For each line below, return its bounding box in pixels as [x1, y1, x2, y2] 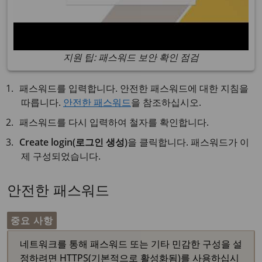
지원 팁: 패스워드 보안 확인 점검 [63, 51, 199, 64]
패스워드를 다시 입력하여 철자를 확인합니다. [19, 116, 209, 129]
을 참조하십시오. [131, 96, 201, 109]
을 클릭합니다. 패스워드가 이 [127, 136, 250, 149]
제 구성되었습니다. [21, 150, 101, 163]
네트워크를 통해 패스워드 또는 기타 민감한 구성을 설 [20, 237, 242, 250]
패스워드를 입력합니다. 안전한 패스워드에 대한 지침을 [19, 82, 249, 95]
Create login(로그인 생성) [19, 136, 128, 149]
